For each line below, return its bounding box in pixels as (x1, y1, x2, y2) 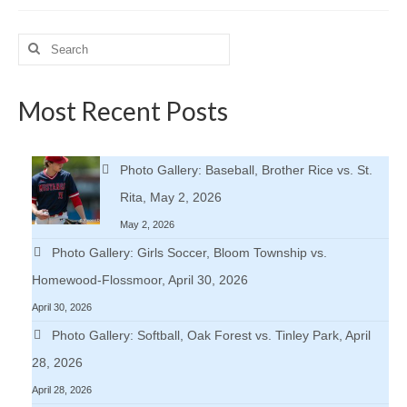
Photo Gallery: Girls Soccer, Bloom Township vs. (52, 244, 328, 260)
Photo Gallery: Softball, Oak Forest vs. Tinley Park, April (52, 327, 372, 342)
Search (17, 34, 60, 49)
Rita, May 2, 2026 (120, 189, 223, 204)
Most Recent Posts (18, 94, 228, 126)
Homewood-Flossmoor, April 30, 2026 (32, 272, 248, 287)
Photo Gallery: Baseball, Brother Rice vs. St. (120, 162, 373, 177)
